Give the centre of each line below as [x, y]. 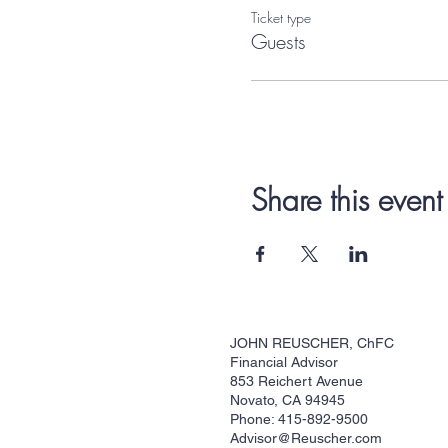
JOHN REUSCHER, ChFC [312, 342]
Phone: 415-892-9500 [299, 418]
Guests [278, 41]
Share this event [346, 199]
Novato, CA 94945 [287, 399]
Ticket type [280, 17]
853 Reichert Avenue [296, 380]
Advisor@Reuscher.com [306, 437]
